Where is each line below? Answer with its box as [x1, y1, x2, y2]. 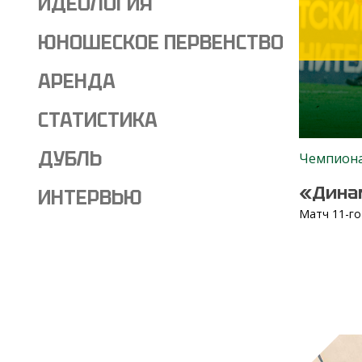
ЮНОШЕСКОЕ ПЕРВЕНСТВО [38, 30, 284, 55]
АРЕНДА [38, 69, 116, 94]
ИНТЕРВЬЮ [38, 185, 142, 210]
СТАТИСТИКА [38, 107, 158, 133]
